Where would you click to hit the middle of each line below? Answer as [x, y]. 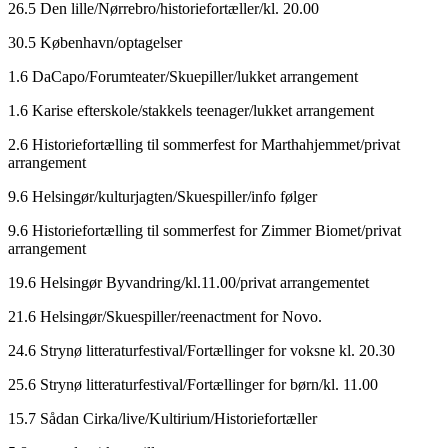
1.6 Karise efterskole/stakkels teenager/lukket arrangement [191, 110]
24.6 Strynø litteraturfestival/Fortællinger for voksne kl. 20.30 [201, 350]
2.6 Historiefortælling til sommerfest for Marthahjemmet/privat [204, 144]
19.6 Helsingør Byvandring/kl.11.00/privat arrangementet [188, 282]
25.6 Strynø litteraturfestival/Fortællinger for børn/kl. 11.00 [193, 384]
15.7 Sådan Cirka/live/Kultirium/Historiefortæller [162, 418]
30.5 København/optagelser [95, 42]
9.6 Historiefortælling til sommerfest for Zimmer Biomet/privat [204, 230]
